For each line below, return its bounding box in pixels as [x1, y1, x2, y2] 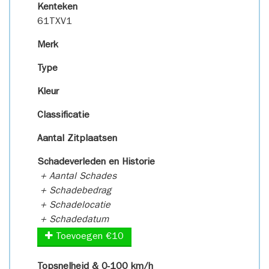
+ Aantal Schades [37, 172, 116, 182]
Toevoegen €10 [53, 232, 124, 242]
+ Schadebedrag [37, 187, 111, 196]
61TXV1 [37, 17, 72, 27]
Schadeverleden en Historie [37, 158, 155, 168]
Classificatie [37, 111, 89, 121]
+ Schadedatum [37, 216, 109, 225]
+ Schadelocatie [37, 201, 110, 211]
